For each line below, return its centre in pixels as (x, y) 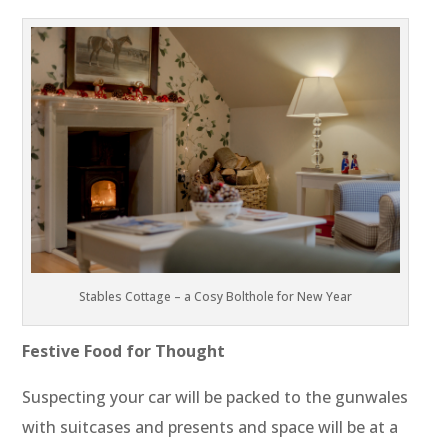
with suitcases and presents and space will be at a (210, 426)
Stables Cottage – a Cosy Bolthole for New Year (216, 296)
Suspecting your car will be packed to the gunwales (215, 396)
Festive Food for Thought (124, 350)
